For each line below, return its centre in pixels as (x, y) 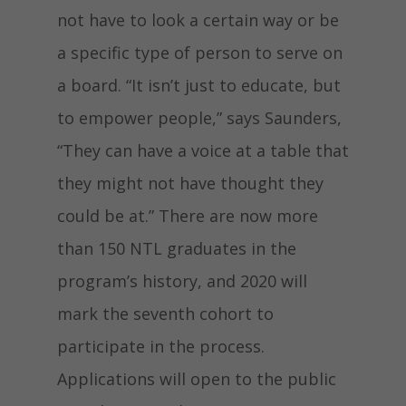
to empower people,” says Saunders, (199, 118)
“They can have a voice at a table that (203, 150)
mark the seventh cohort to (165, 314)
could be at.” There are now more (187, 216)
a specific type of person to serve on (199, 53)
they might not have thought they (190, 183)
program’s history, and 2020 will (182, 281)
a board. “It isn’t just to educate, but (198, 85)
